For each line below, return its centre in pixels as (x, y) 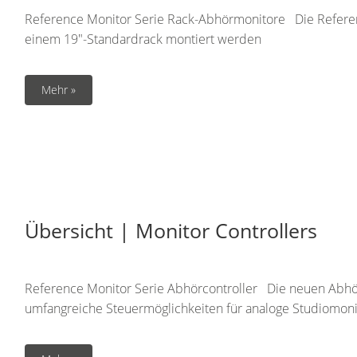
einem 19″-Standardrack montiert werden (143, 39)
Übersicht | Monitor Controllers (171, 230)
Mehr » (59, 90)
